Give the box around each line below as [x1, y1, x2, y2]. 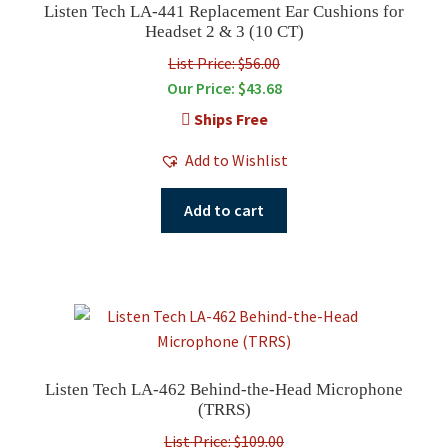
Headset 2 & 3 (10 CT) [144, 21, 304, 41]
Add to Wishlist [185, 149, 288, 170]
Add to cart [184, 199, 264, 220]
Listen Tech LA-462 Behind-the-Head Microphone [45, 380, 403, 400]
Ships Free [190, 108, 268, 129]
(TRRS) [197, 400, 251, 420]
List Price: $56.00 [168, 52, 280, 73]
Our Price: [166, 77, 238, 98]
